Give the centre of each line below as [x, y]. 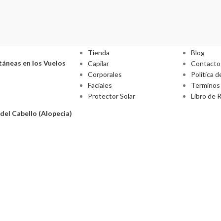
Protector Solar [111, 96]
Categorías [108, 32]
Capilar [98, 64]
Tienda [98, 53]
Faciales [100, 85]
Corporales [105, 74]
